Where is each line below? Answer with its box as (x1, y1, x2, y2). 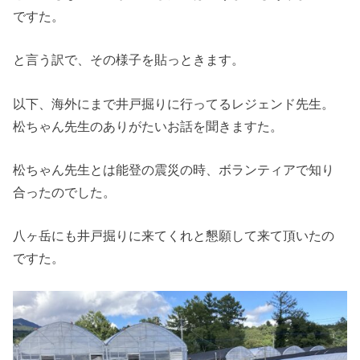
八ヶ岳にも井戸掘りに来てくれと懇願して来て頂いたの (13, 228, 335, 243)
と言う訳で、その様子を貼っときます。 (13, 52, 245, 67)
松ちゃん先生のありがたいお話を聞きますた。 (13, 118, 284, 133)
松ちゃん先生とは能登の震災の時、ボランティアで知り (13, 162, 335, 177)
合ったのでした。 (13, 184, 117, 199)
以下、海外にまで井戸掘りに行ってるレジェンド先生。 (13, 96, 335, 111)
